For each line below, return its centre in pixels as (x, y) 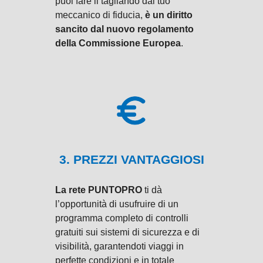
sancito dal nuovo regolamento (124, 29)
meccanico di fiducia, (100, 15)
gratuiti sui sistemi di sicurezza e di (127, 232)
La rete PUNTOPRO (99, 190)
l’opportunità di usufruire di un (117, 204)
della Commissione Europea (118, 43)
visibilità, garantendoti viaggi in (119, 247)
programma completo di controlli (122, 218)
